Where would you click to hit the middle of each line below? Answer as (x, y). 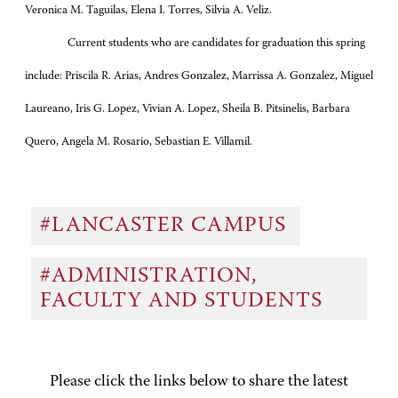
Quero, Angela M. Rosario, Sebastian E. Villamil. (139, 142)
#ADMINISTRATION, (148, 277)
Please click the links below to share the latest (199, 382)
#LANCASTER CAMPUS (166, 226)
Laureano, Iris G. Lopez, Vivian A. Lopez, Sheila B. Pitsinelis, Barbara (187, 109)
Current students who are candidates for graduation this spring (216, 43)
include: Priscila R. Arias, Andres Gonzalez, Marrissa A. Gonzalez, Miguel (199, 76)
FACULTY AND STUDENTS (184, 302)
